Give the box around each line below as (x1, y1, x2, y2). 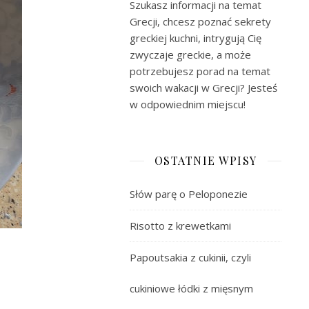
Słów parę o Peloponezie (130, 187, 248, 201)
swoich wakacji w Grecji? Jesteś (130, 81, 277, 94)
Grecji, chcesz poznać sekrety (130, 14, 271, 28)
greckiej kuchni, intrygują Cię (130, 31, 261, 45)
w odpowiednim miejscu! (130, 97, 246, 111)
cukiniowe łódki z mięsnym (130, 281, 253, 295)
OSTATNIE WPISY (154, 153, 257, 168)
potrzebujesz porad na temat (130, 64, 270, 78)
